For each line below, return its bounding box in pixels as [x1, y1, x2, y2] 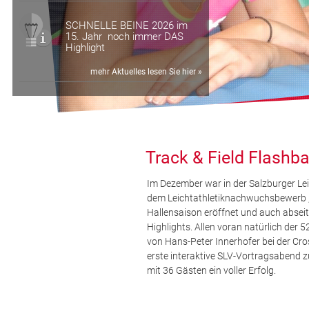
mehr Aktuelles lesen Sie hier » [90, 67, 202, 77]
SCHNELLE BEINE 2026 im [65, 19, 188, 32]
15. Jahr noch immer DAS [65, 30, 183, 43]
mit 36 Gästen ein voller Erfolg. [147, 265, 279, 277]
